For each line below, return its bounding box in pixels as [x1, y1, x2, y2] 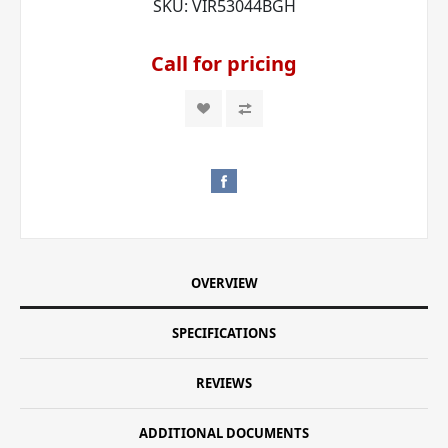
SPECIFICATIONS [172, 323, 276, 342]
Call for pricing [151, 49, 297, 77]
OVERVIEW [190, 273, 258, 292]
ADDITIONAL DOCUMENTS [139, 423, 309, 442]
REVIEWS [196, 373, 252, 392]
